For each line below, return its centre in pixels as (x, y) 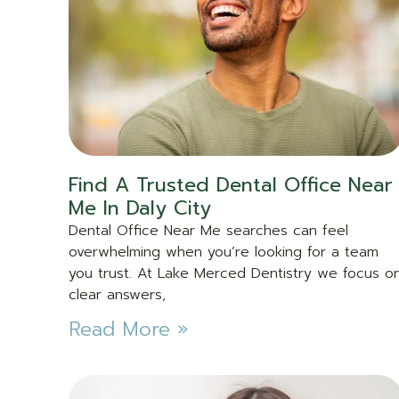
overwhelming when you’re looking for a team (224, 252)
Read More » (129, 329)
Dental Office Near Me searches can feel (208, 230)
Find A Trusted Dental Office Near (231, 184)
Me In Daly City (140, 208)
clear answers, (117, 294)
